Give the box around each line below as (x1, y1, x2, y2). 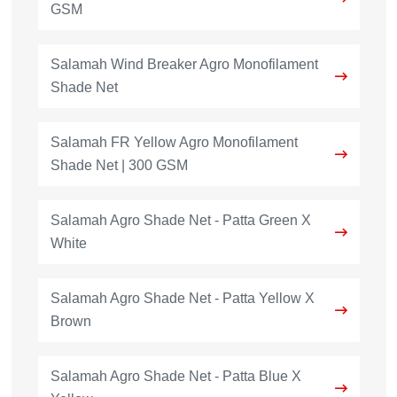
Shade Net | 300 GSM (50, 157, 188, 173)
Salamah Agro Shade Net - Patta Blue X (50, 368, 301, 384)
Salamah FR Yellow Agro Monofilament (50, 134, 298, 150)
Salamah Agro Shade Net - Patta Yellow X (50, 290, 315, 306)
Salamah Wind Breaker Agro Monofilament (50, 56, 318, 72)
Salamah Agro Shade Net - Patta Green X (50, 212, 311, 228)
